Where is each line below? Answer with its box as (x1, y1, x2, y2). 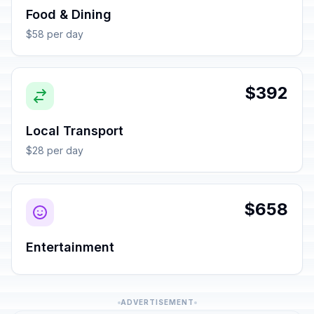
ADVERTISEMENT (120, 298, 194, 306)
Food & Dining (26, 7, 111, 22)
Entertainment (26, 240, 114, 254)
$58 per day (26, 28, 83, 40)
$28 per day (26, 144, 83, 156)
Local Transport (26, 123, 123, 138)
